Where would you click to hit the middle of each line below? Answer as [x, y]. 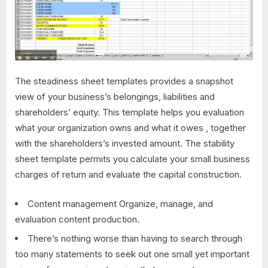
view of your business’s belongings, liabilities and [115, 97]
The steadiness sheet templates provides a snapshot [124, 81]
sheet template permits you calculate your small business [133, 159]
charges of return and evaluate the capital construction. [128, 175]
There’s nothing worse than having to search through [135, 238]
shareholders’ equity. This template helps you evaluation [130, 112]
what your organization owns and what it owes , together [130, 128]
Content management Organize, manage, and [120, 203]
